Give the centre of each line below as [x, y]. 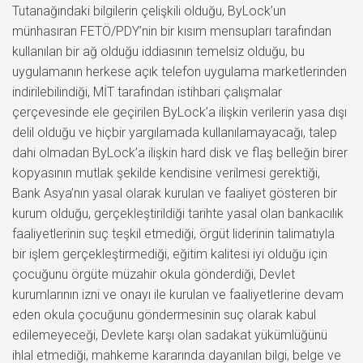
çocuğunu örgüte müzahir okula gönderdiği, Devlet [154, 274]
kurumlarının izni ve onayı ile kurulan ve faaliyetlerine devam [178, 294]
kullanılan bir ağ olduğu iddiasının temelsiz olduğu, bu [158, 51]
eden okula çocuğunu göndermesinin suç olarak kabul [164, 314]
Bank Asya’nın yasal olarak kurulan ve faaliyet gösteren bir [175, 193]
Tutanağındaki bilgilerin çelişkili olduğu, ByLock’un [149, 11]
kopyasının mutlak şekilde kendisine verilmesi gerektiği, [166, 173]
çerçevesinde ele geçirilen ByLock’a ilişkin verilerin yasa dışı [179, 112]
